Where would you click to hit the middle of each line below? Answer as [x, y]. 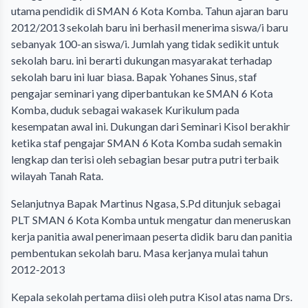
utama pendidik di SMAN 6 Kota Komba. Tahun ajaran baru [150, 11]
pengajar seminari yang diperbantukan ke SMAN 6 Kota [142, 93]
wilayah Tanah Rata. [57, 176]
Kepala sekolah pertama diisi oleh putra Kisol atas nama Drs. [152, 297]
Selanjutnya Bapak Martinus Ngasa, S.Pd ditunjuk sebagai [146, 203]
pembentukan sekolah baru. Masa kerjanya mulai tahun [140, 253]
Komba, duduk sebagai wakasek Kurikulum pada [125, 110]
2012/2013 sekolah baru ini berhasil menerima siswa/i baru [150, 27]
